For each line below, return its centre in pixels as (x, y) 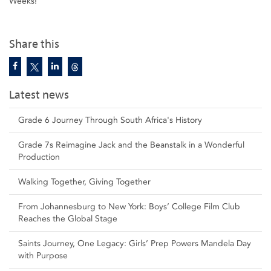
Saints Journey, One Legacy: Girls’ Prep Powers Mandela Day (135, 244)
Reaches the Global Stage (68, 219)
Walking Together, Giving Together (84, 182)
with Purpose (43, 256)
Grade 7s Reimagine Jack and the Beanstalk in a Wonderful (131, 145)
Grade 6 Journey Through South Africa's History (110, 120)
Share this (34, 44)
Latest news (39, 95)
